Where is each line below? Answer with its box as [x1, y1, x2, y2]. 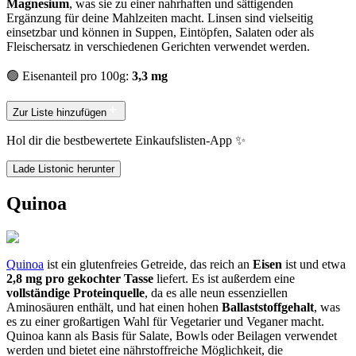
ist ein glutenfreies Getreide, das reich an [44, 257, 253, 271]
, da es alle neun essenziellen [145, 285, 288, 300]
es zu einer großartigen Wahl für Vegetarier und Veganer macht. [6, 314, 324, 328]
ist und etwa [282, 257, 346, 271]
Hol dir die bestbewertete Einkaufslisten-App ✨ [6, 133, 246, 147]
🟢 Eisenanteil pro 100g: [6, 68, 132, 83]
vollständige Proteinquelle [6, 285, 145, 300]
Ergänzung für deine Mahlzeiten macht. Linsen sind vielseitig [6, 10, 313, 25]
